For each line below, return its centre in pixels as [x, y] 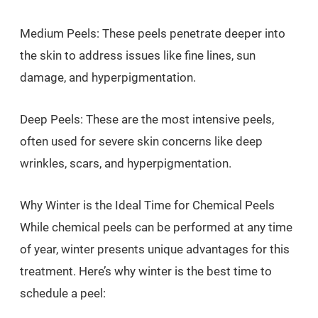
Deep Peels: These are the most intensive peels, [147, 119]
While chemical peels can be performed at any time [156, 227]
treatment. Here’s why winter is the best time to [146, 271]
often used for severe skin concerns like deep [141, 141]
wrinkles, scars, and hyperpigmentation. [126, 163]
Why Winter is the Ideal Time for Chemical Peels [147, 205]
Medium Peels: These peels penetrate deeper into [153, 33]
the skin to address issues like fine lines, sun [138, 55]
